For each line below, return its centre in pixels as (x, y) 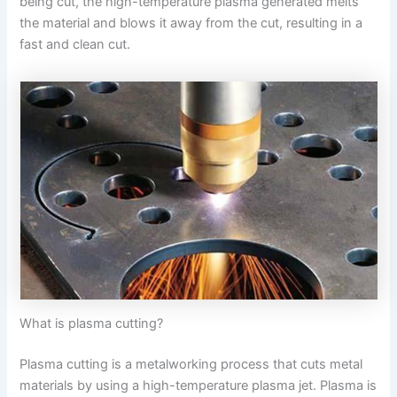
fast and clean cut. (75, 45)
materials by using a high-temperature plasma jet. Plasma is (198, 386)
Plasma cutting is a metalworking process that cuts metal (191, 365)
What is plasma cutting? (92, 324)
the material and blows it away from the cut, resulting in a (191, 23)
